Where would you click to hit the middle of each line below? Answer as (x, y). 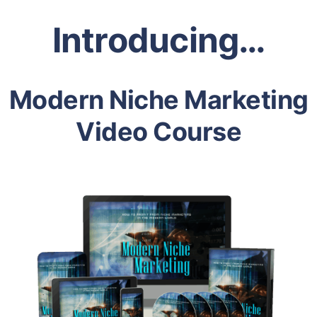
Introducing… (158, 40)
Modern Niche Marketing (158, 100)
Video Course (158, 132)
